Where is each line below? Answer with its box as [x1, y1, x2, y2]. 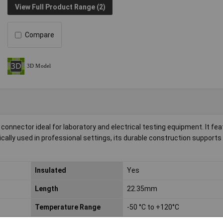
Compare [25, 31, 55, 39]
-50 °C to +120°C [126, 203, 179, 212]
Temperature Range [34, 203, 101, 212]
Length [34, 185, 58, 193]
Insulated [34, 166, 66, 175]
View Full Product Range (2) [14, 2, 106, 11]
